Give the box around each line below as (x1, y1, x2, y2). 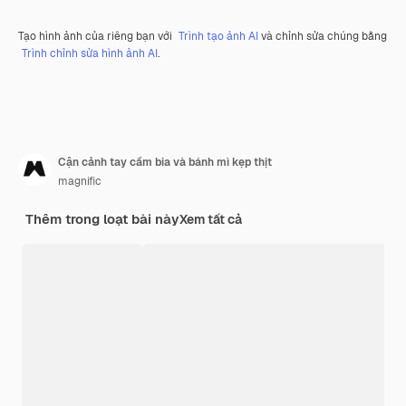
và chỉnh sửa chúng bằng (258, 28, 387, 43)
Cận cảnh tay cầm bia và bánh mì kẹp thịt (58, 154, 272, 169)
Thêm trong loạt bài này (25, 209, 179, 227)
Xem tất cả (179, 210, 242, 227)
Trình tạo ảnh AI (179, 28, 258, 43)
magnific (58, 173, 101, 188)
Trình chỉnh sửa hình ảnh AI (22, 45, 158, 61)
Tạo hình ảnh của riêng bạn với (18, 28, 175, 43)
